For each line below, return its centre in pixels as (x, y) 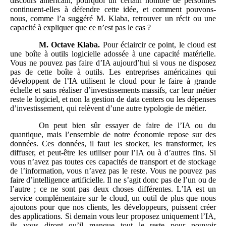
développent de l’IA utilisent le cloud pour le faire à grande (113, 81)
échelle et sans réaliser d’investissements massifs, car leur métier (113, 90)
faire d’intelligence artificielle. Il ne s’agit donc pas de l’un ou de (113, 180)
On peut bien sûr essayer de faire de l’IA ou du (127, 126)
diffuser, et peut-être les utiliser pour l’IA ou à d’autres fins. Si (113, 153)
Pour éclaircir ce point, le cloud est (158, 45)
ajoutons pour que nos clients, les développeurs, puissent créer (113, 207)
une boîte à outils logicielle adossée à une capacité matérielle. (113, 54)
